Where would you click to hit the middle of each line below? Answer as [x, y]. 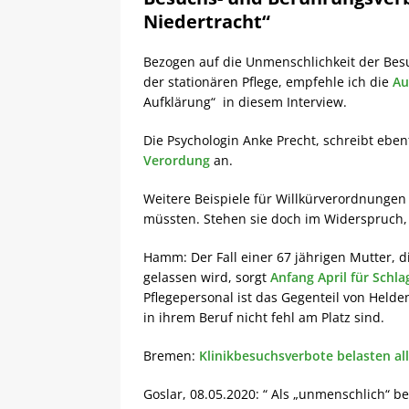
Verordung [177, 160]
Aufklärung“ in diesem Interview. [245, 102]
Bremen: [171, 356]
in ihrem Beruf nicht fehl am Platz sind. [264, 317]
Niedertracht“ [207, 21]
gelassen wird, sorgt [207, 277]
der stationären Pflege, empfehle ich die [268, 82]
